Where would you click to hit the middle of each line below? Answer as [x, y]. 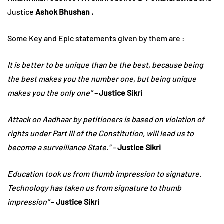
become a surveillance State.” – [62, 147]
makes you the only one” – [52, 93]
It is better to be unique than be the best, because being [105, 65]
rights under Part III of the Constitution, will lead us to [101, 133]
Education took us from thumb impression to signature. [104, 174]
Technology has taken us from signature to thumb [94, 188]
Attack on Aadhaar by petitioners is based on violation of [106, 119]
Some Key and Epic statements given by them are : [96, 38]
